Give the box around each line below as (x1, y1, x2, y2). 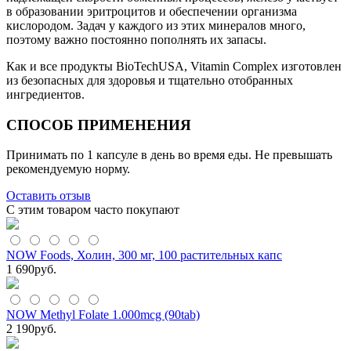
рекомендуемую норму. (6, 162, 130, 176)
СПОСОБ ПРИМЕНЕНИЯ (6, 116, 191, 133)
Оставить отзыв (6, 189, 91, 203)
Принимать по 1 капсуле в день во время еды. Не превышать (6, 148, 332, 162)
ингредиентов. (6, 87, 85, 101)
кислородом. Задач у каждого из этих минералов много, (6, 18, 306, 32)
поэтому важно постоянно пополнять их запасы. (6, 32, 266, 46)
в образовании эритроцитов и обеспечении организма (6, 4, 297, 18)
